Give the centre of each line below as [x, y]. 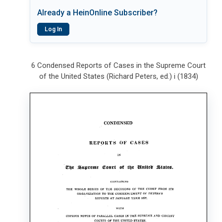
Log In [53, 29]
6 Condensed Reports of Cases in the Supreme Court [119, 65]
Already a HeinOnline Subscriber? [97, 13]
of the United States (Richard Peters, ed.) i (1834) [118, 76]
